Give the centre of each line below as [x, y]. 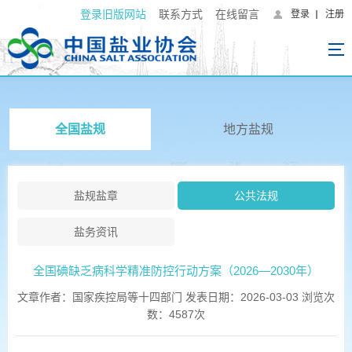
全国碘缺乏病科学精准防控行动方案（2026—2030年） [176, 271]
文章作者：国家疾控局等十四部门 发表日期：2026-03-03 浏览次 [176, 297]
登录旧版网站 [113, 14]
